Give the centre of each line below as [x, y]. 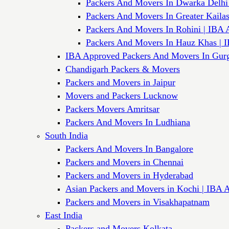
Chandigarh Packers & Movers [123, 69]
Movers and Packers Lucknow [122, 95]
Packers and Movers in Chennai [124, 162]
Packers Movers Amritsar [112, 109]
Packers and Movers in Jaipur [120, 82]
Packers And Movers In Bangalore [129, 148]
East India [64, 215]
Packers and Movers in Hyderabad [129, 175]
